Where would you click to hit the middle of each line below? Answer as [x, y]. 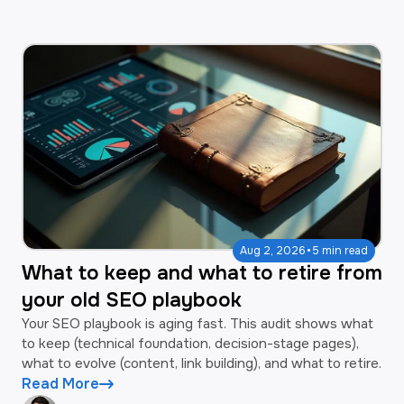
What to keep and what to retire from [202, 273]
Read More [60, 383]
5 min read [340, 250]
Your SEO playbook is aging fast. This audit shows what [197, 323]
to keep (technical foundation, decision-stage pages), [190, 343]
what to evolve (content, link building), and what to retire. [202, 363]
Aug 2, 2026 [273, 250]
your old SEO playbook [132, 300]
